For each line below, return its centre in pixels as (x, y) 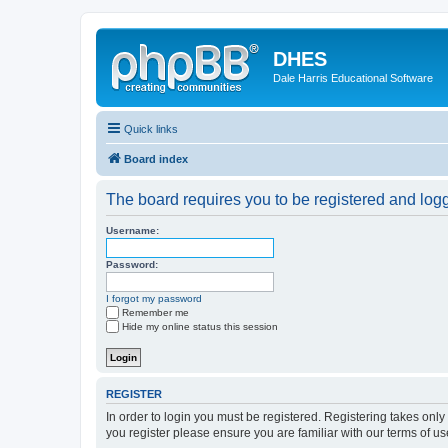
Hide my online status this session (200, 326)
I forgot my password (154, 298)
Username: (132, 230)
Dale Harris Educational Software (353, 78)
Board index (156, 158)
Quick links (151, 128)
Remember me (155, 312)
